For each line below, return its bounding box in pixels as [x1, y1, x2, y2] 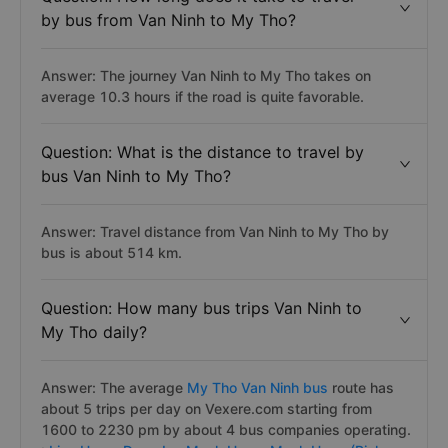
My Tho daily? [41, 322, 147, 342]
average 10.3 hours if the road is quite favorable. [41, 88, 364, 105]
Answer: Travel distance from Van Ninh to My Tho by [41, 223, 389, 240]
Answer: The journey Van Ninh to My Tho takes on [41, 67, 371, 84]
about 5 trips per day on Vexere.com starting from [41, 400, 372, 417]
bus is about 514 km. [41, 244, 182, 261]
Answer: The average [41, 379, 183, 396]
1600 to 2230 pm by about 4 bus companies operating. [41, 421, 411, 438]
